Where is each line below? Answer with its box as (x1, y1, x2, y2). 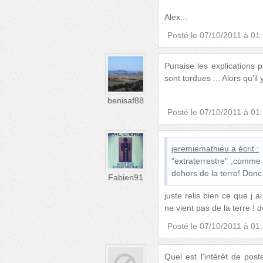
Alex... (164, 12, 187, 22)
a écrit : (231, 144, 259, 154)
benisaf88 (107, 95, 144, 105)
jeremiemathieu (171, 144, 229, 154)
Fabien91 (108, 172, 143, 182)
